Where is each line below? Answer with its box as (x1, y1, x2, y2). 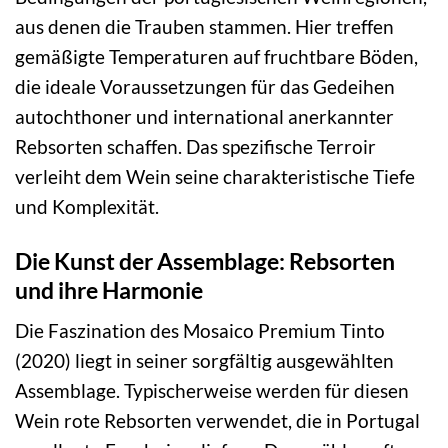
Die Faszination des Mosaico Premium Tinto (15, 319, 385, 343)
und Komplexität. (15, 194, 159, 218)
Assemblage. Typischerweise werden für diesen (15, 379, 409, 403)
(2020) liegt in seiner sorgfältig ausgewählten (15, 349, 394, 373)
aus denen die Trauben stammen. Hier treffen (15, 14, 394, 38)
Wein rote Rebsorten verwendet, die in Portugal (15, 409, 420, 433)
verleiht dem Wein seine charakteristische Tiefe (15, 164, 415, 188)
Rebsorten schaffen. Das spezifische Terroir (15, 134, 376, 158)
